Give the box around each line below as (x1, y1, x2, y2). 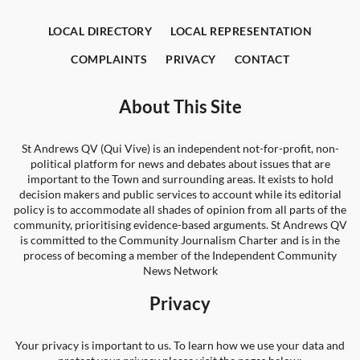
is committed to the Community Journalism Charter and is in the (20, 233, 340, 247)
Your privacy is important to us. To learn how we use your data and (15, 338, 345, 352)
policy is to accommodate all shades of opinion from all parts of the (14, 202, 346, 216)
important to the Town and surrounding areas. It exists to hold (27, 172, 333, 186)
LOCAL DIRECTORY (47, 24, 153, 38)
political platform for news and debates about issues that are (30, 157, 330, 170)
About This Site (118, 96, 242, 117)
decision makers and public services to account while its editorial (18, 187, 342, 201)
